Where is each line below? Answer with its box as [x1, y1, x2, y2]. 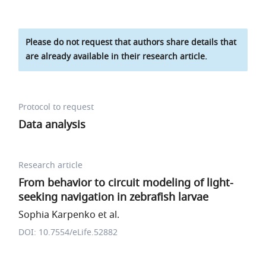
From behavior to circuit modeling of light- [18, 175, 234, 191]
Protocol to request [18, 101, 94, 113]
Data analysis [18, 117, 86, 132]
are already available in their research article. [26, 50, 208, 63]
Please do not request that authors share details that [26, 36, 237, 49]
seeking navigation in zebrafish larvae [18, 189, 209, 205]
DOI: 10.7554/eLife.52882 [18, 226, 118, 239]
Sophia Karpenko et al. [18, 208, 120, 222]
